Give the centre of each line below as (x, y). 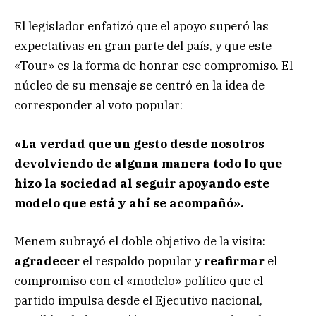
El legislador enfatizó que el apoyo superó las (141, 26)
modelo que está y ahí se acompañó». (129, 203)
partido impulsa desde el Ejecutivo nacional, (138, 300)
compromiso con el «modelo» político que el (139, 280)
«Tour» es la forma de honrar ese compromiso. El (153, 66)
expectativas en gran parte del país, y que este (143, 46)
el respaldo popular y (142, 261)
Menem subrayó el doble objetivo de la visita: (140, 241)
